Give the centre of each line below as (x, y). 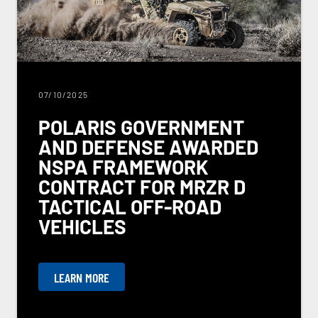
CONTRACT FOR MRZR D (142, 186)
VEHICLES (82, 226)
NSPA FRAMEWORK (124, 166)
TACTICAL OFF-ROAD (130, 206)
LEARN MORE (82, 277)
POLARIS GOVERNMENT (141, 127)
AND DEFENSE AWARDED (148, 147)
